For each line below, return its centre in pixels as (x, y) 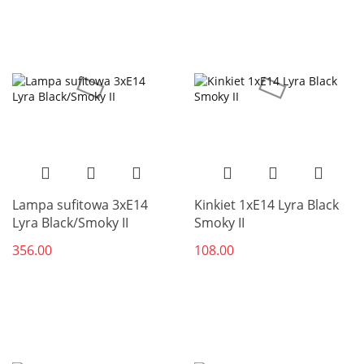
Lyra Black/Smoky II (70, 222)
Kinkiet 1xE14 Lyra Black (266, 204)
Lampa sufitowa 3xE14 (80, 204)
